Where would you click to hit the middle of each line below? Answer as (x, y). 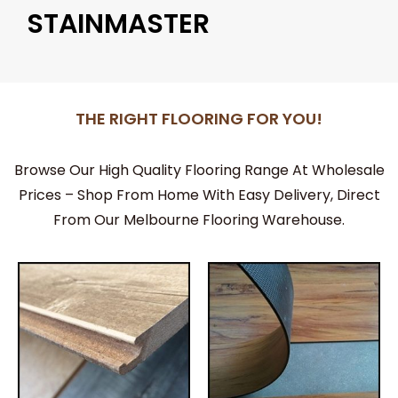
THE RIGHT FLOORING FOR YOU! (199, 119)
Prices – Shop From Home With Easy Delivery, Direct (199, 195)
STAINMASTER (118, 24)
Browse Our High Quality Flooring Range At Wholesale (199, 170)
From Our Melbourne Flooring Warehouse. (199, 219)
